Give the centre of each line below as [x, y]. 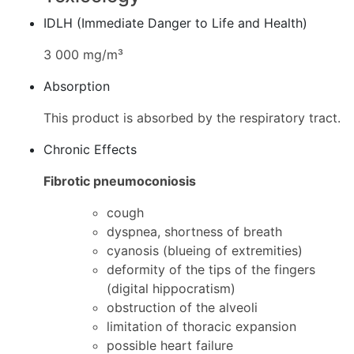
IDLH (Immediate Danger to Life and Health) [175, 23]
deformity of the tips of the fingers [211, 269]
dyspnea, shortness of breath [194, 232]
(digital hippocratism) [171, 288]
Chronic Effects [90, 149]
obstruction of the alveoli [182, 307]
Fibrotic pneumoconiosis [120, 181]
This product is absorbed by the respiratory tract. [192, 118]
